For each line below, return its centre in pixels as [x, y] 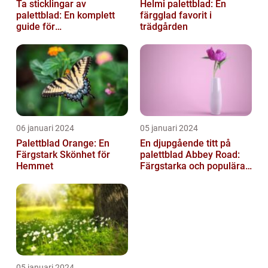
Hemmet [35, 166]
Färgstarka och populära [193, 166]
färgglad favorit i [176, 16]
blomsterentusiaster [60, 38]
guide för [36, 27]
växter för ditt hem [180, 178]
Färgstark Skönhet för [63, 155]
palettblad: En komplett [66, 16]
